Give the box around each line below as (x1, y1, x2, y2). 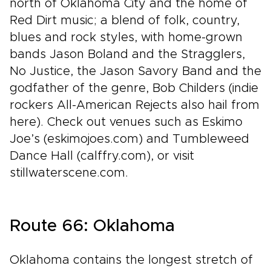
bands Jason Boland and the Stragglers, (10, 48, 245, 60)
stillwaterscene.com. (10, 167, 128, 179)
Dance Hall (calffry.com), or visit (10, 150, 194, 162)
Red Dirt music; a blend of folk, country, (10, 15, 240, 27)
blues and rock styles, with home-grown (10, 31, 243, 44)
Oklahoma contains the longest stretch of (10, 254, 253, 266)
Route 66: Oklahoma (10, 218, 175, 235)
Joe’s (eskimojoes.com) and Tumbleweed (10, 133, 249, 145)
